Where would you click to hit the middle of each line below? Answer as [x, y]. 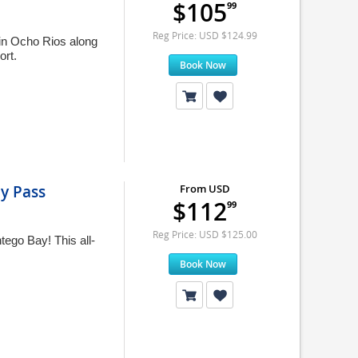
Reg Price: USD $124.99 [205, 35]
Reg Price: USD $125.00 [205, 234]
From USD [205, 189]
